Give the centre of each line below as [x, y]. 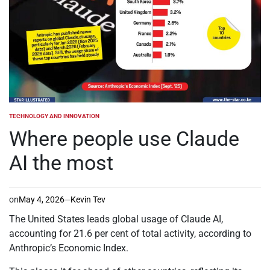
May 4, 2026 [42, 199]
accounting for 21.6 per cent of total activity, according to [130, 234]
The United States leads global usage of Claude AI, [116, 219]
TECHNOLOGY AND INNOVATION [54, 116]
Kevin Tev [88, 199]
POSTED [20, 120]
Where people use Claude [124, 139]
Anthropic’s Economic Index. [69, 248]
